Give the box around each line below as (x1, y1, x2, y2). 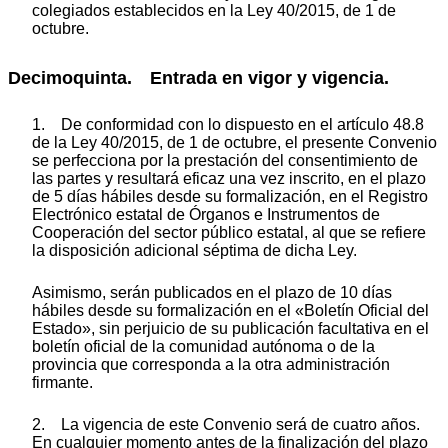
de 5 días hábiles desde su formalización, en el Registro (32, 188, 428, 206)
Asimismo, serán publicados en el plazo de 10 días (32, 284, 392, 302)
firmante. (32, 374, 93, 392)
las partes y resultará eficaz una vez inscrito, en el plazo (32, 170, 426, 188)
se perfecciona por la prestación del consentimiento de (32, 152, 418, 170)
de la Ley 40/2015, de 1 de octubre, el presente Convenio (32, 134, 437, 152)
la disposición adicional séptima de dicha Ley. (32, 242, 357, 260)
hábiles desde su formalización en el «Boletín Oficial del (32, 302, 429, 320)
